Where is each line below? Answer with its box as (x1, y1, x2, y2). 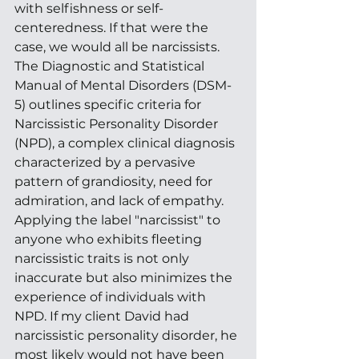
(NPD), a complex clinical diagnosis (14, 135, 238, 151)
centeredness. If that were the (14, 19, 212, 35)
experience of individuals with (14, 288, 209, 305)
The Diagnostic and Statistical (14, 58, 208, 74)
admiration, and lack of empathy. (14, 192, 227, 208)
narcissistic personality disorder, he (14, 327, 240, 343)
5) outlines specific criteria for (14, 96, 204, 112)
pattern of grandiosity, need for (14, 173, 216, 189)
